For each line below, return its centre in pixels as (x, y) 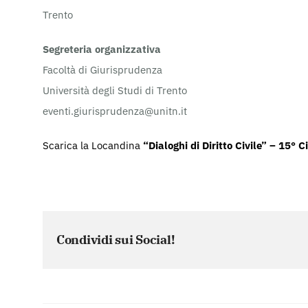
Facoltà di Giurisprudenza (102, 69)
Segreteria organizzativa (102, 49)
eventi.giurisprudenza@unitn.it (115, 111)
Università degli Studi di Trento (115, 90)
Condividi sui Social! (116, 239)
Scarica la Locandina (93, 145)
